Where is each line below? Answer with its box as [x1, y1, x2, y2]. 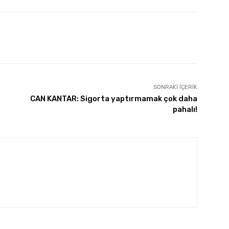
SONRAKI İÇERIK [153, 83, 197, 90]
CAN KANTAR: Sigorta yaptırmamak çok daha [30, 94, 197, 103]
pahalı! [172, 104, 197, 114]
